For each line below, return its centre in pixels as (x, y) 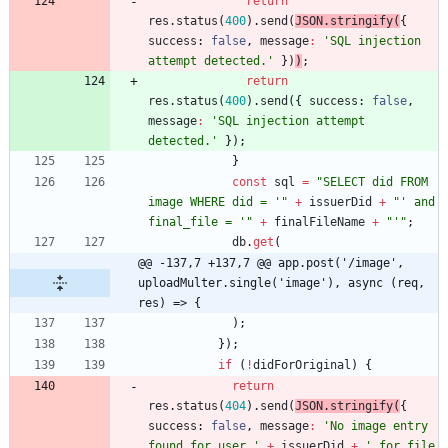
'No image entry (375, 426)
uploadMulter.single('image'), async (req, (281, 283)
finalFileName (319, 222)
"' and (414, 202)
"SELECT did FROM (372, 182)
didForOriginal (302, 365)
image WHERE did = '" (218, 202)
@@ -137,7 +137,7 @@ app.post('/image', (271, 263)
